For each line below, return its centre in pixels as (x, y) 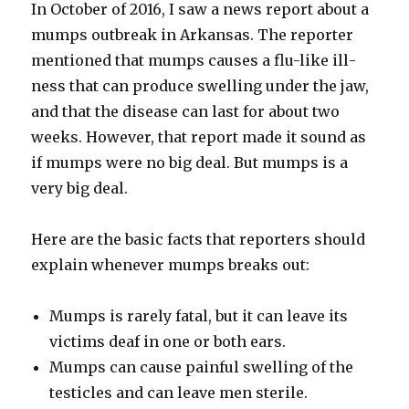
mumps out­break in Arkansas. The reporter (193, 35)
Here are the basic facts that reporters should (199, 240)
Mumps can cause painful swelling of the (202, 367)
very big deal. (80, 189)
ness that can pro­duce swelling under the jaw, (200, 86)
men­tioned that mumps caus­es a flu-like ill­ (194, 61)
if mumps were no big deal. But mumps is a (190, 163)
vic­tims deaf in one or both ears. (168, 342)
